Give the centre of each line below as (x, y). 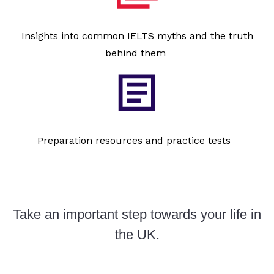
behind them (137, 53)
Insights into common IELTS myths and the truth (137, 35)
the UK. (137, 234)
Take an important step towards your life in (137, 214)
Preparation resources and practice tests (137, 140)
